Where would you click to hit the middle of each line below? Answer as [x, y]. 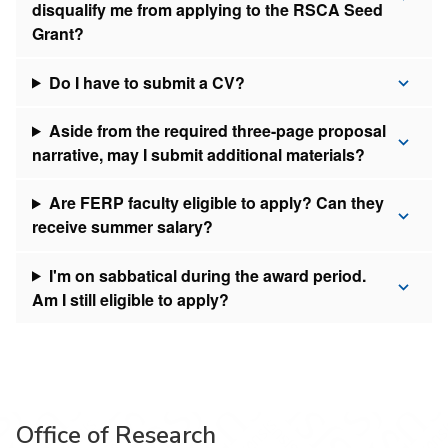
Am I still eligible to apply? [130, 299]
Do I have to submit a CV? [146, 82]
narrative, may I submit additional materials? [198, 154]
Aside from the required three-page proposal [217, 130]
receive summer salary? [122, 227]
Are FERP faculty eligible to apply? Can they [216, 203]
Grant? [58, 34]
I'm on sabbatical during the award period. [207, 275]
